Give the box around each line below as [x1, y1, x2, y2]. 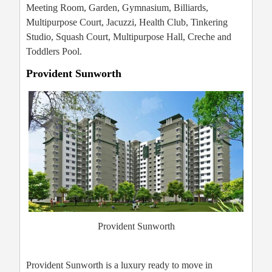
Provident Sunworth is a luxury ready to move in [26, 259, 212, 270]
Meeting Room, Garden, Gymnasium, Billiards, [26, 2, 208, 13]
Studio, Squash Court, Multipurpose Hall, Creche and [26, 31, 231, 42]
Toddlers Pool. [26, 46, 82, 56]
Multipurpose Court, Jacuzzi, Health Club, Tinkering [26, 16, 228, 27]
